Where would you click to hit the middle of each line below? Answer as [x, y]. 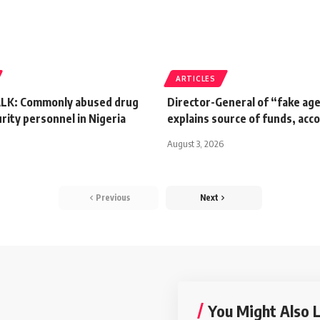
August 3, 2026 [195, 144]
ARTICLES [196, 79]
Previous [112, 198]
